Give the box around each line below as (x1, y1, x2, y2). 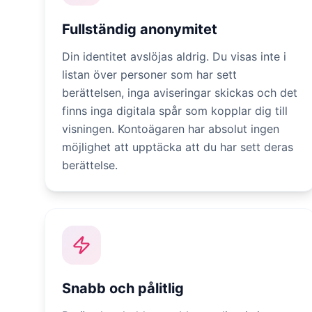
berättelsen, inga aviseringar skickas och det (62, 86, 297, 100)
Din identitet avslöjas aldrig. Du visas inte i (62, 49, 286, 63)
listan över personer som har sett (62, 68, 237, 81)
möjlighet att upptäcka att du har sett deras (62, 140, 293, 154)
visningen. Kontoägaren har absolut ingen (62, 122, 279, 136)
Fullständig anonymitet (62, 21, 217, 38)
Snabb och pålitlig (62, 280, 184, 297)
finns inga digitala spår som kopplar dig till (62, 104, 288, 118)
